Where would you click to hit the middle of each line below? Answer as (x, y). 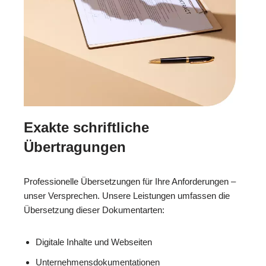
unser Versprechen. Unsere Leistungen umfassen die (127, 196)
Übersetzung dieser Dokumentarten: (94, 210)
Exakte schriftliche (86, 128)
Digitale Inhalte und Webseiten (94, 242)
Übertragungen (75, 147)
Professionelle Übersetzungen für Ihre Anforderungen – (130, 182)
